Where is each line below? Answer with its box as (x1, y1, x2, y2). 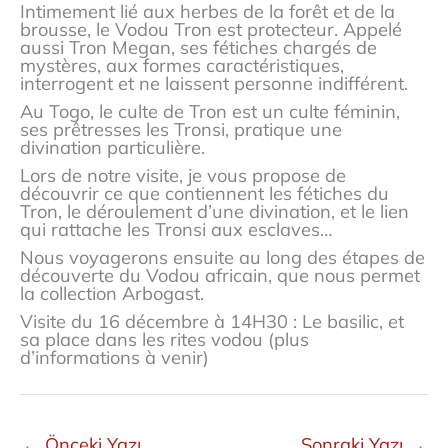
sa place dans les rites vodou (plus (20, 328, 309, 352)
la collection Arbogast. (20, 282, 204, 306)
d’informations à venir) (20, 346, 209, 370)
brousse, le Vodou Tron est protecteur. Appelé (20, 18, 402, 41)
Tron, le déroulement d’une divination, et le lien (20, 200, 409, 224)
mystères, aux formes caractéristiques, (20, 54, 344, 77)
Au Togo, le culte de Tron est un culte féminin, (20, 100, 400, 124)
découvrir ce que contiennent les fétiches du (20, 182, 389, 206)
